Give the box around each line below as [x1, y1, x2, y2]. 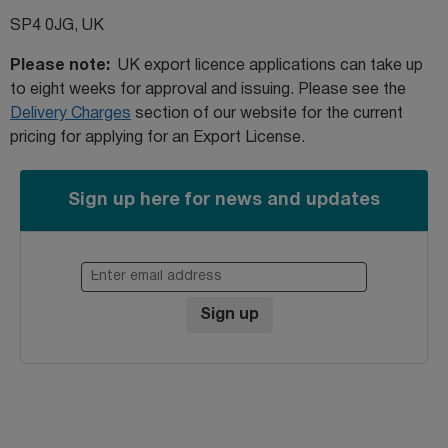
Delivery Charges [10, 106, 131, 121]
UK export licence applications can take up [110, 58, 423, 73]
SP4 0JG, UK [10, 18, 104, 33]
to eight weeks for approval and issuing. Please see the [10, 82, 406, 97]
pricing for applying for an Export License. [10, 130, 305, 145]
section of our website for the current [131, 106, 403, 121]
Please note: [10, 58, 110, 73]
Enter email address [80, 263, 222, 278]
